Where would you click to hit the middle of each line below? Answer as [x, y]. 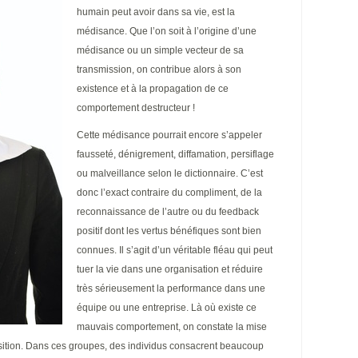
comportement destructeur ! [136, 108]
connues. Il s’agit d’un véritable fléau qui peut [175, 250]
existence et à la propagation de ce [153, 89]
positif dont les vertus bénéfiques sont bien [169, 231]
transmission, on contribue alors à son [159, 70]
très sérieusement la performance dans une [171, 288]
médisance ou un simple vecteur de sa [160, 50]
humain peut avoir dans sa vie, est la [156, 12]
